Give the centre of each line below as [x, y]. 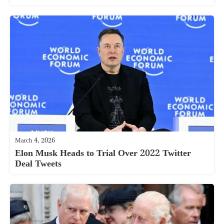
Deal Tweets [38, 164]
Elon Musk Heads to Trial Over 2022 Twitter [103, 153]
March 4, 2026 [35, 141]
